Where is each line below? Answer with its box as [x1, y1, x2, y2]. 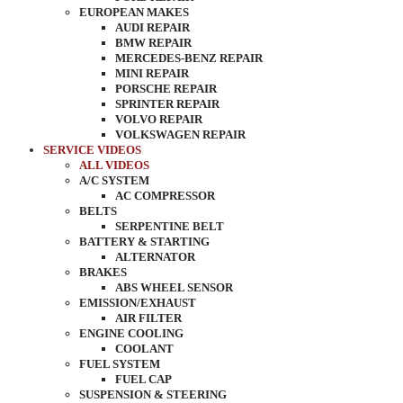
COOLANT [115, 342, 174, 355]
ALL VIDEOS [79, 158, 149, 172]
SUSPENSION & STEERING [79, 388, 227, 401]
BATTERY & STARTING [79, 235, 210, 248]
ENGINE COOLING [79, 327, 184, 340]
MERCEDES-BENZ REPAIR [115, 51, 263, 65]
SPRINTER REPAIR [115, 97, 219, 111]
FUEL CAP [115, 372, 172, 386]
